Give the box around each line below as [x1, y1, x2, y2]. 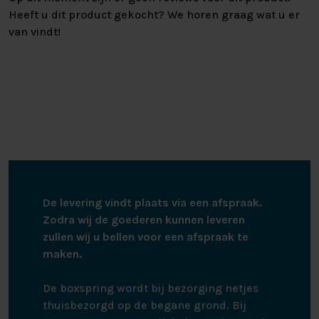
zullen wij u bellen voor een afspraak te [43, 230, 249, 244]
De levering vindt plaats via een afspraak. [43, 196, 262, 210]
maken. [43, 247, 82, 261]
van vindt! [9, 25, 61, 39]
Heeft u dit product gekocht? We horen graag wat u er [9, 8, 300, 22]
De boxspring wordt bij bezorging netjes [43, 281, 258, 296]
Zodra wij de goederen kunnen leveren [43, 213, 245, 227]
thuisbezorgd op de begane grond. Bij [43, 298, 246, 313]
